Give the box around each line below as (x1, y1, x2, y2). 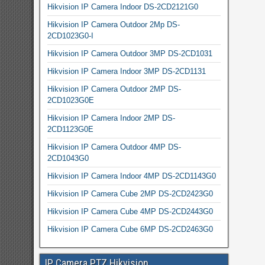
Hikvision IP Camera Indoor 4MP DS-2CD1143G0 (47, 171, 216, 180)
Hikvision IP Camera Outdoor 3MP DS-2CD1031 (47, 49, 212, 58)
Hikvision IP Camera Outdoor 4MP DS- (47, 142, 181, 151)
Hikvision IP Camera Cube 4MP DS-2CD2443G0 (47, 206, 213, 216)
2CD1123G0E (47, 124, 93, 134)
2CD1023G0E (47, 95, 94, 105)
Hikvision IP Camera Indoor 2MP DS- (47, 113, 175, 122)
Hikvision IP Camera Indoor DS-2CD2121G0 (47, 2, 198, 11)
